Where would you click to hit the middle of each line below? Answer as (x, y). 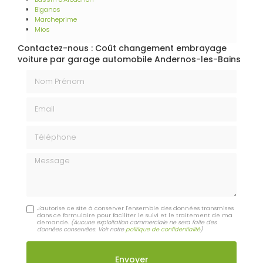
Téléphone (48, 130)
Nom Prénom (53, 75)
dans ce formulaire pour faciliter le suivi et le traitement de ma (135, 215)
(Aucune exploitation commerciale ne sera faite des (144, 222)
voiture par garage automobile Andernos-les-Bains (129, 59)
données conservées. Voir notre (82, 229)
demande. (54, 222)
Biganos (48, 9)
